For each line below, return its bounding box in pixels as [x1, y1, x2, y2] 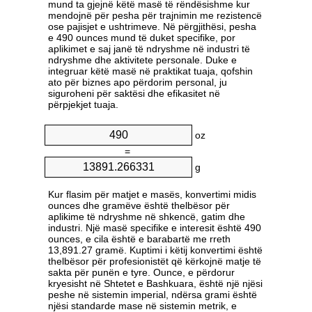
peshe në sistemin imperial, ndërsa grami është [48, 289, 257, 301]
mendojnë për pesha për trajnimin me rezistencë [48, 10, 262, 22]
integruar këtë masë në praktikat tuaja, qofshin [48, 65, 253, 77]
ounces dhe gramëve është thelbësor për [48, 200, 230, 212]
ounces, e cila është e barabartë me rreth [48, 233, 231, 245]
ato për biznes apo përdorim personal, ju [48, 77, 227, 88]
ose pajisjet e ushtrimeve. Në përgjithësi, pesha [48, 21, 256, 33]
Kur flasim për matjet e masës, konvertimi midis [48, 189, 256, 201]
